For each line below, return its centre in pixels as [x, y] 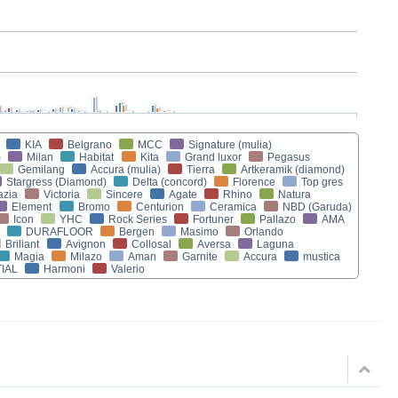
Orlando [264, 232]
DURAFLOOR [60, 232]
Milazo [86, 257]
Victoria [62, 195]
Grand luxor [213, 157]
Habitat [97, 157]
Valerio [128, 269]
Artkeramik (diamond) [293, 170]
